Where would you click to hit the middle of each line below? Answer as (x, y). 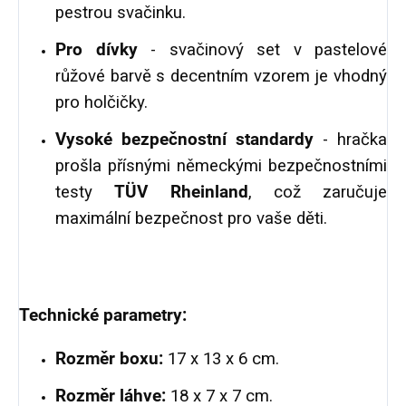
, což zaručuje (317, 193)
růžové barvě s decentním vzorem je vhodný (221, 77)
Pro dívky (103, 50)
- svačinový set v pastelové (269, 50)
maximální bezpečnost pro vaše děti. (191, 219)
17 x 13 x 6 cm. (221, 359)
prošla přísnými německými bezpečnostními (221, 166)
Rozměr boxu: (109, 359)
